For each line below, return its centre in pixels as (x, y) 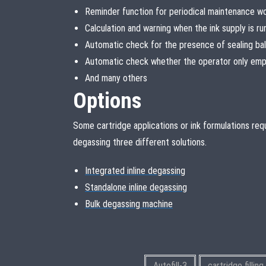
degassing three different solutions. (140, 142)
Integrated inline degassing (135, 170)
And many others (116, 78)
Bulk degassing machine (129, 204)
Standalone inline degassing (136, 187)
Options (107, 100)
